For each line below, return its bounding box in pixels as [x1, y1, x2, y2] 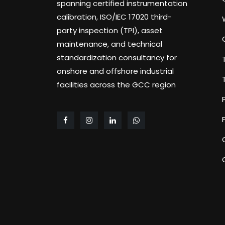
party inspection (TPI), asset [57, 25, 163, 36]
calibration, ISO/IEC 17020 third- [57, 12, 172, 22]
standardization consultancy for [57, 52, 177, 63]
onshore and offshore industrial [57, 66, 174, 76]
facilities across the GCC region [57, 79, 176, 90]
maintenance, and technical [57, 39, 163, 49]
